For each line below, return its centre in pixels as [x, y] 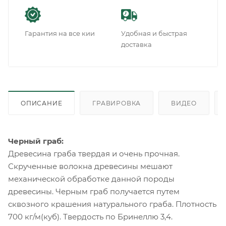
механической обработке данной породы [91, 179]
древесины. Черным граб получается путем [94, 192]
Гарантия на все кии [60, 34]
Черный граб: [36, 141]
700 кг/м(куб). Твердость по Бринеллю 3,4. [90, 217]
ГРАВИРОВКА [117, 103]
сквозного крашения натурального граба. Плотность [112, 204]
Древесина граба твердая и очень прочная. [94, 154]
